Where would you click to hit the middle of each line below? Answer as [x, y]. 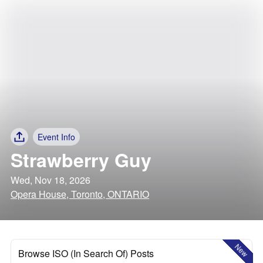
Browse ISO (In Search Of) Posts [86, 253]
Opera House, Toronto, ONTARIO [80, 194]
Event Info [56, 137]
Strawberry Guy [81, 160]
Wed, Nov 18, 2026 [50, 180]
